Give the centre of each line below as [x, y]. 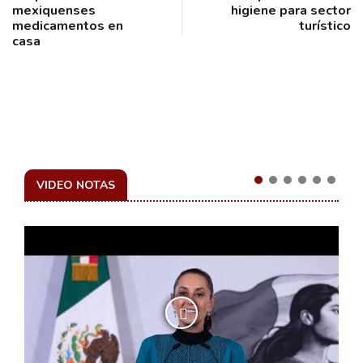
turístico [325, 26]
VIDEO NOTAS [76, 185]
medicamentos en [68, 26]
